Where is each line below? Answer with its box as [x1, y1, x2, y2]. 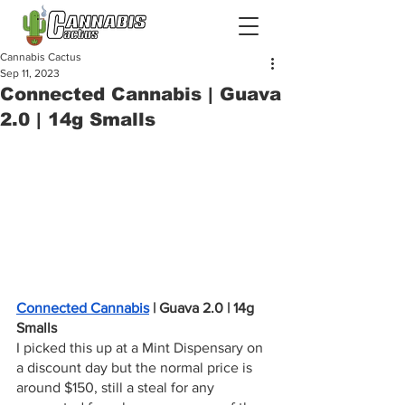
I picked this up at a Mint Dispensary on [16, 339, 267, 355]
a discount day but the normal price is [16, 359, 256, 375]
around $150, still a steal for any [16, 379, 218, 395]
